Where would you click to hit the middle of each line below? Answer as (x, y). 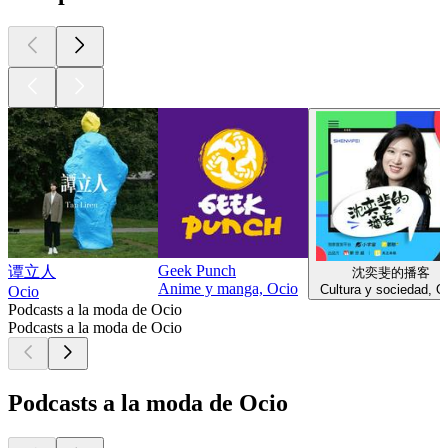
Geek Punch (197, 271)
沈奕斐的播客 (391, 273)
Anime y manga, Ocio (228, 289)
